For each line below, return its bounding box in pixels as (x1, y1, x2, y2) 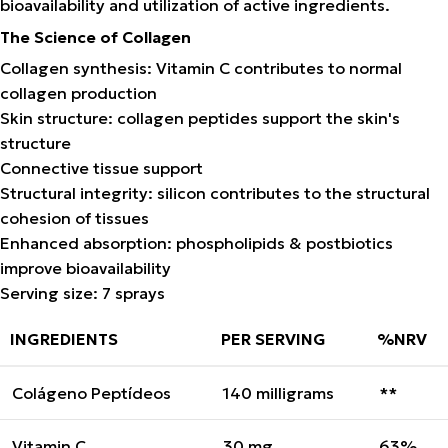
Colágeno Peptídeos (12, 382, 171, 403)
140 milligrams (223, 382, 334, 403)
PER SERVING (221, 328, 326, 349)
